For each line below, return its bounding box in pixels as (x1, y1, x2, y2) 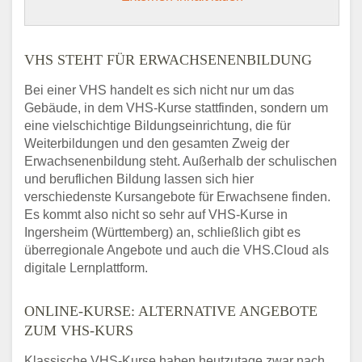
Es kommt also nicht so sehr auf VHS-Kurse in (24, 208, 288, 222)
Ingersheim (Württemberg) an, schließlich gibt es (24, 225, 301, 240)
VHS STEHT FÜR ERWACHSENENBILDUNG (24, 52, 312, 69)
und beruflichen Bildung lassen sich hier (24, 172, 254, 187)
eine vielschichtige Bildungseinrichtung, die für (24, 119, 291, 133)
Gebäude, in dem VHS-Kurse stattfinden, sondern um (24, 101, 328, 116)
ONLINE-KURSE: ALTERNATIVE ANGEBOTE (24, 303, 318, 320)
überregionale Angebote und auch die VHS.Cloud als (24, 243, 329, 258)
